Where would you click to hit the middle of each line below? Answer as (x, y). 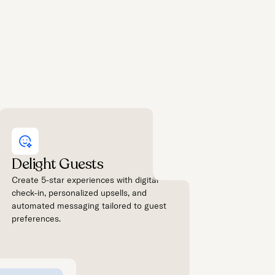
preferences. (37, 218)
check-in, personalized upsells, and (79, 192)
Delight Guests (58, 164)
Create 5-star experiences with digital (85, 180)
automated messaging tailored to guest (89, 205)
